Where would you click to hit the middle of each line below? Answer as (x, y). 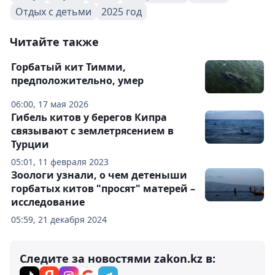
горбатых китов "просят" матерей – (103, 188)
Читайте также (54, 42)
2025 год (122, 12)
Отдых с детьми (53, 12)
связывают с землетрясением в (92, 131)
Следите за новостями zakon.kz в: (118, 258)
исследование (48, 202)
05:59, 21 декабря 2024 (59, 219)
